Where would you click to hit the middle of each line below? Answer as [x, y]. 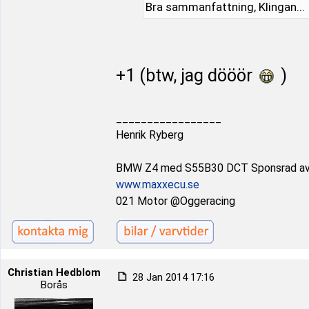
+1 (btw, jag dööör [186, 76]
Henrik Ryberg [150, 135]
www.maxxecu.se [158, 185]
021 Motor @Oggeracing [176, 201]
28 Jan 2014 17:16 [172, 277]
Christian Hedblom [54, 272]
